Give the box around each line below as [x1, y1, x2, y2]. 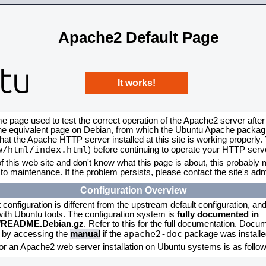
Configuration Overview [80, 185, 186, 195]
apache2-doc [123, 229, 182, 239]
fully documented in [177, 210, 259, 219]
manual [70, 229, 100, 239]
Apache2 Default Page [58, 28, 218, 46]
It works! [118, 77, 156, 88]
